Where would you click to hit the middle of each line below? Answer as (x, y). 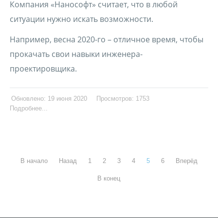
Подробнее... (29, 108)
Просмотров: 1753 (123, 98)
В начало (34, 161)
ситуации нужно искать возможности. (82, 19)
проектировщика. (43, 68)
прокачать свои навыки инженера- (76, 54)
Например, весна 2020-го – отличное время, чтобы (107, 39)
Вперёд (187, 161)
